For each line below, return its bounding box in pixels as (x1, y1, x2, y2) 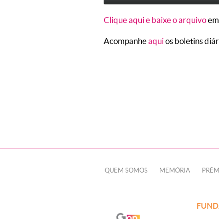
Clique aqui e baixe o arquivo (104, 15, 206, 24)
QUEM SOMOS (105, 167, 148, 174)
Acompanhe (104, 36, 148, 45)
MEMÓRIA (159, 167, 190, 174)
